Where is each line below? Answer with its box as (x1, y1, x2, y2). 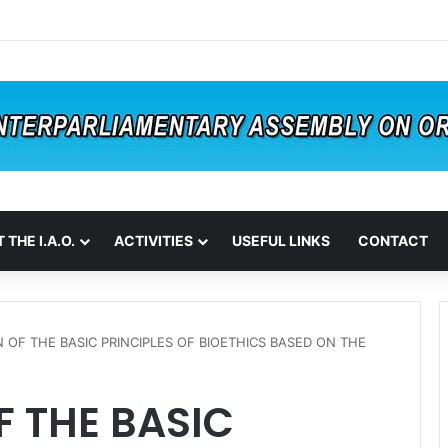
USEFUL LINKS (232, 232, 330, 249)
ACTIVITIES (114, 232, 193, 249)
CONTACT (358, 232, 428, 249)
